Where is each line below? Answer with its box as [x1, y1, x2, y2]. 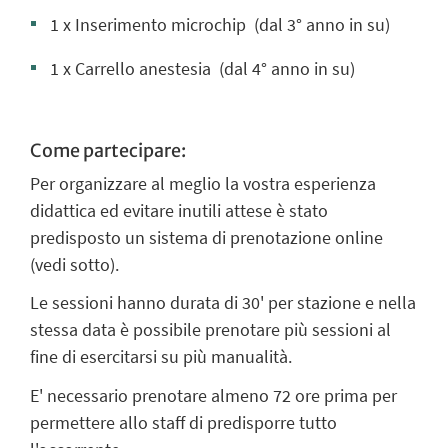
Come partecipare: [30, 139, 186, 163]
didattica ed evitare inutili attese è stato [30, 199, 328, 223]
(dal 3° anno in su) [250, 13, 390, 37]
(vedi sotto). [30, 253, 119, 277]
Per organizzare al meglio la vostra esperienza [30, 172, 376, 196]
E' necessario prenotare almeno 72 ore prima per [30, 383, 397, 407]
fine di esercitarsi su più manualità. [30, 345, 292, 369]
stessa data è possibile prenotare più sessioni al [30, 318, 391, 342]
